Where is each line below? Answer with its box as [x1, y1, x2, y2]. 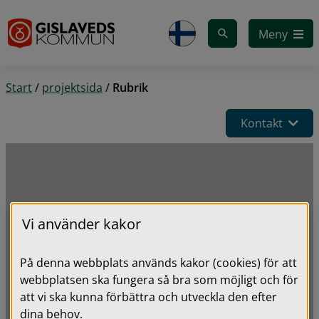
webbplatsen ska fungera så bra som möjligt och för [20, 272, 298, 288]
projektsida [42, 80, 103, 96]
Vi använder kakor [22, 214, 141, 234]
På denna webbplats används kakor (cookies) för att [20, 255, 297, 271]
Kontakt [241, 115, 283, 132]
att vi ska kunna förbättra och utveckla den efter [20, 289, 277, 305]
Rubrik [113, 80, 148, 96]
